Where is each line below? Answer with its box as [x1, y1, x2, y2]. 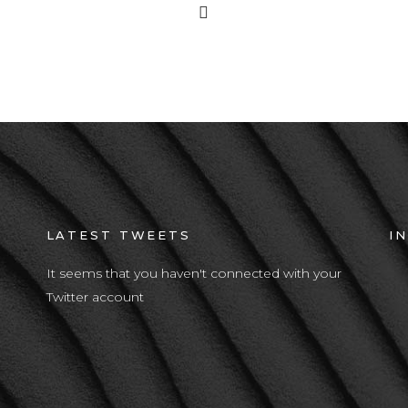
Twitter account [46, 289, 144, 305]
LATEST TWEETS [46, 228, 191, 242]
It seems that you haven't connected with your [46, 265, 342, 281]
